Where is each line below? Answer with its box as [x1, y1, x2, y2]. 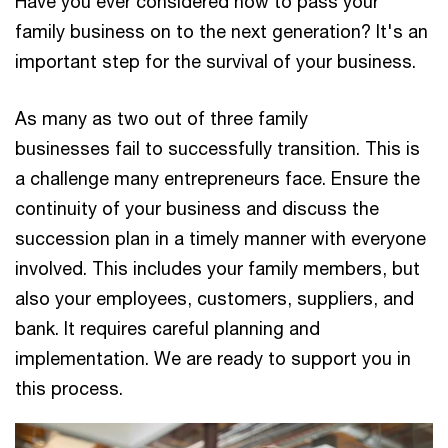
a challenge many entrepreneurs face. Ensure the [15, 166, 420, 189]
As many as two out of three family [15, 106, 308, 129]
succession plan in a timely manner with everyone [15, 226, 426, 249]
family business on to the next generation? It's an [15, 19, 428, 42]
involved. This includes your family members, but [15, 256, 420, 279]
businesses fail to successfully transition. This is [15, 136, 420, 159]
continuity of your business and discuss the [15, 196, 379, 219]
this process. [15, 376, 123, 399]
